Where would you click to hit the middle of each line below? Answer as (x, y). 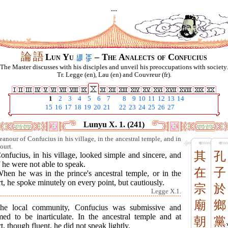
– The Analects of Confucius (150, 57)
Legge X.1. (166, 192)
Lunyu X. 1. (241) (114, 124)
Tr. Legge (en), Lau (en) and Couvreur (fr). (114, 75)
